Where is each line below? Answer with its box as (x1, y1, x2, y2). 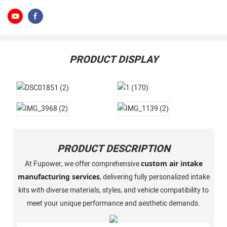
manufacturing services (17, 172, 100, 182)
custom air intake (140, 159, 203, 169)
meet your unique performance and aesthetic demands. (27, 198, 200, 209)
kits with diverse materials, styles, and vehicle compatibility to (18, 185, 209, 196)
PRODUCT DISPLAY (69, 52, 158, 67)
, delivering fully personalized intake (99, 172, 210, 183)
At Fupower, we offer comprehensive (24, 159, 141, 170)
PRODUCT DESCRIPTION (57, 141, 170, 156)
